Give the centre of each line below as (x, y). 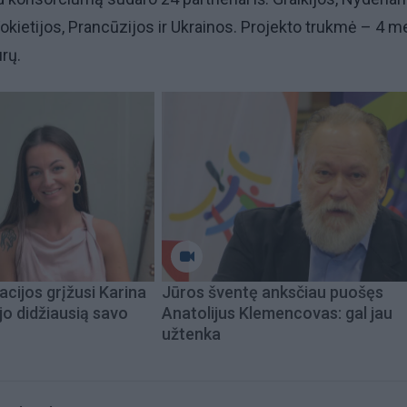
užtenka (191, 333)
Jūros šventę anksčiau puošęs (273, 292)
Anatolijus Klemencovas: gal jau (277, 313)
